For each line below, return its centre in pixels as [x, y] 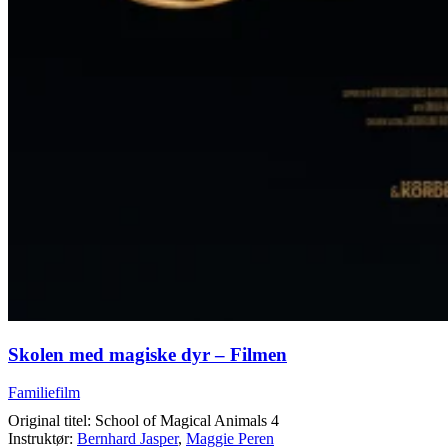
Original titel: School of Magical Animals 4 [143, 421]
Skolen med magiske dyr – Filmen [147, 354]
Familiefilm [44, 393]
